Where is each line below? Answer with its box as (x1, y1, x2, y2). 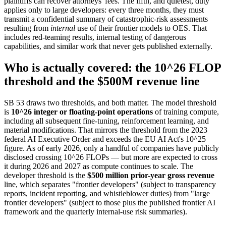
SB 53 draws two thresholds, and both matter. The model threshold (4, 98, 216, 107)
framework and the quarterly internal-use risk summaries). (4, 207, 187, 216)
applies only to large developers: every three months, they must (4, 6, 204, 15)
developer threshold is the (4, 171, 87, 180)
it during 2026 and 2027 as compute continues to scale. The (4, 162, 193, 171)
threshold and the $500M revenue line (4, 75, 200, 88)
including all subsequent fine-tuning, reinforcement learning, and (4, 117, 209, 126)
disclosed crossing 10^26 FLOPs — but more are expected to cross (4, 153, 217, 162)
